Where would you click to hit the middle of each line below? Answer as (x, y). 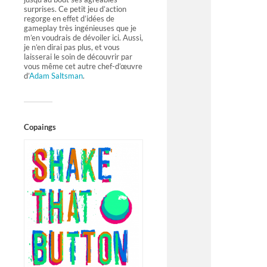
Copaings (40, 127)
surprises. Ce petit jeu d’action (75, 9)
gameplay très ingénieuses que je (80, 28)
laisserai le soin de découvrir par (78, 57)
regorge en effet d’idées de (69, 19)
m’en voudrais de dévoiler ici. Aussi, (83, 38)
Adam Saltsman (56, 76)
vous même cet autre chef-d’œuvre (83, 66)
